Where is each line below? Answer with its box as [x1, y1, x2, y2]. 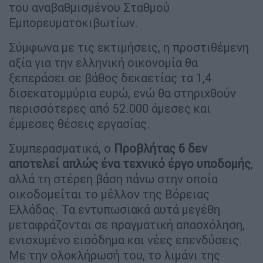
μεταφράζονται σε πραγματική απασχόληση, [9, 217, 245, 232]
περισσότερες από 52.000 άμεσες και [9, 101, 211, 116]
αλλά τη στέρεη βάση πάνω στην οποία [9, 171, 218, 187]
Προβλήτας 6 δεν [111, 141, 207, 156]
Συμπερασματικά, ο [9, 141, 111, 156]
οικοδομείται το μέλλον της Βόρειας [9, 187, 210, 202]
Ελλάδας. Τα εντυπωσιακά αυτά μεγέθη [9, 202, 220, 217]
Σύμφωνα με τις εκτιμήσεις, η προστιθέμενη [9, 40, 249, 55]
